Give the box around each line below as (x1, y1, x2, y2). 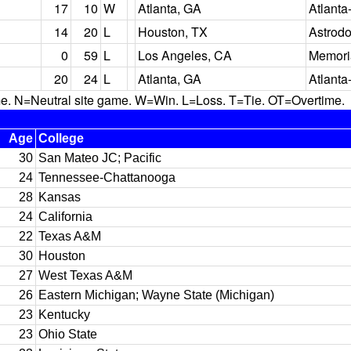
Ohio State (38, 327, 97, 341)
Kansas (38, 190, 81, 204)
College (38, 132, 84, 145)
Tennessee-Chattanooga (38, 171, 175, 184)
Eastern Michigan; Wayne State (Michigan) (38, 288, 274, 302)
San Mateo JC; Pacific (38, 151, 161, 165)
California (38, 210, 92, 223)
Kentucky (38, 308, 90, 321)
